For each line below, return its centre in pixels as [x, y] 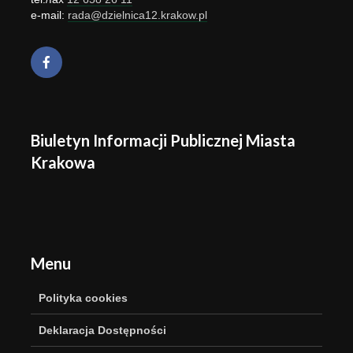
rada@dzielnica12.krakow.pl [137, 15]
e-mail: [49, 15]
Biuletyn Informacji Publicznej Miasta [163, 140]
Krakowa [63, 162]
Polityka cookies [83, 297]
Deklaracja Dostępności [102, 330]
